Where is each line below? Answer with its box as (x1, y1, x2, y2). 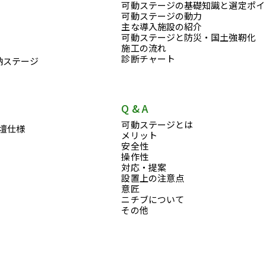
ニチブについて (121, 193, 185, 206)
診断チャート (121, 52, 175, 65)
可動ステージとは (121, 118, 194, 131)
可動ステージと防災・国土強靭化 (121, 30, 256, 43)
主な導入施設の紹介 (121, 20, 202, 33)
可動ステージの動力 (121, 9, 202, 22)
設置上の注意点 (121, 172, 185, 185)
